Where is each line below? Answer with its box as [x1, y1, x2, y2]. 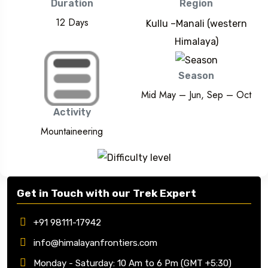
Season [178, 69, 214, 81]
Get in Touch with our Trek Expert [17, 187, 196, 199]
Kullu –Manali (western [145, 17, 247, 29]
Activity [53, 106, 91, 118]
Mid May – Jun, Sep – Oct [141, 87, 251, 102]
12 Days [55, 15, 89, 29]
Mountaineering [41, 124, 103, 138]
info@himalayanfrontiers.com [33, 237, 157, 248]
